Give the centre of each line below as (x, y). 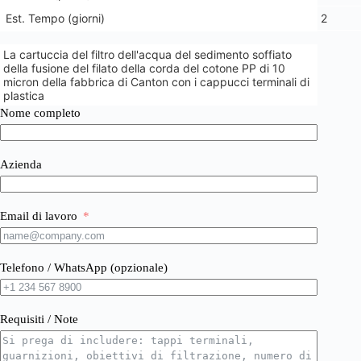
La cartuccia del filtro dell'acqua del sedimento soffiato (147, 54)
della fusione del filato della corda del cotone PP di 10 (144, 68)
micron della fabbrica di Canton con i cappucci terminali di (156, 82)
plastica (24, 95)
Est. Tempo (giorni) (56, 18)
